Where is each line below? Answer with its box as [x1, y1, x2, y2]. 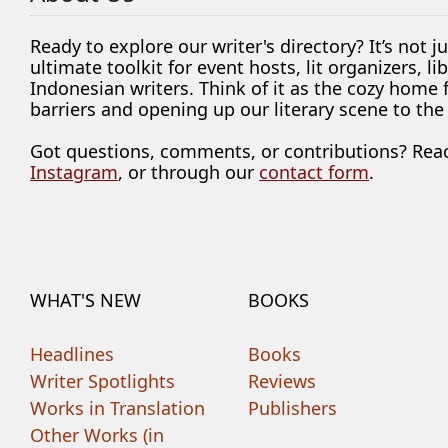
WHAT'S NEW [30, 288, 142, 313]
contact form [259, 160, 370, 185]
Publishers [248, 396, 338, 421]
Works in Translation [30, 396, 206, 421]
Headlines [30, 342, 115, 367]
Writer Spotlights [30, 369, 176, 394]
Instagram [30, 160, 119, 185]
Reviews [248, 369, 317, 394]
